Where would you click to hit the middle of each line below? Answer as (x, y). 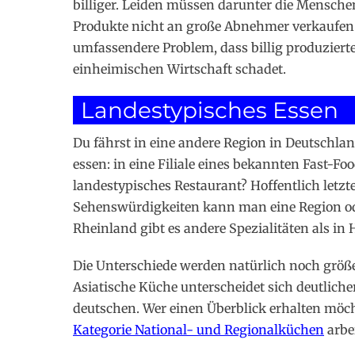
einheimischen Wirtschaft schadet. (179, 69)
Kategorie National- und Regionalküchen (198, 330)
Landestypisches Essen (210, 111)
